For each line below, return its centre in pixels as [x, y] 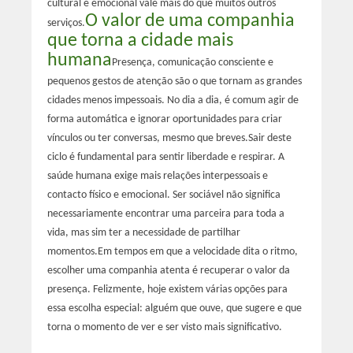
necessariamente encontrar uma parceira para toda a [165, 214]
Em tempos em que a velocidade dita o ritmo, [197, 251]
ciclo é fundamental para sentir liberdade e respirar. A [165, 157]
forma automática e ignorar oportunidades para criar [164, 119]
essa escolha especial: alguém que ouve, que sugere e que [174, 308]
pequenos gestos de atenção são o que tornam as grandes [174, 81]
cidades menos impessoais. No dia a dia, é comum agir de [173, 100]
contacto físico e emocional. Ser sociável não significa [163, 195]
